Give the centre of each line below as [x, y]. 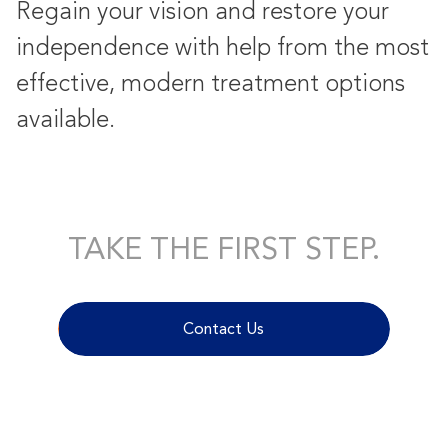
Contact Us [224, 329]
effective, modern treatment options [210, 83]
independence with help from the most [222, 47]
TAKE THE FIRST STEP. [224, 249]
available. [65, 119]
